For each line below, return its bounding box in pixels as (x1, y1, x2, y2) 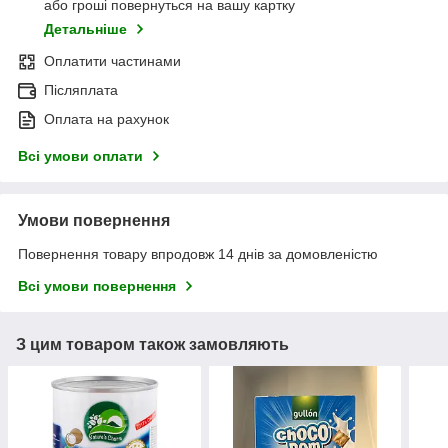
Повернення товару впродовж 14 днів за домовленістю (18, 246, 378, 263)
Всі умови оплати (18, 148, 143, 165)
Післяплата (44, 82, 118, 99)
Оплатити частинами (44, 53, 181, 70)
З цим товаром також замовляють (16, 336, 289, 354)
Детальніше (44, 21, 127, 38)
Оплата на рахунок (44, 111, 169, 128)
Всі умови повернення (18, 278, 176, 295)
